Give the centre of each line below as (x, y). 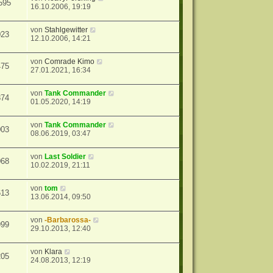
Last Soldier (66, 157)
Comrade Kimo (70, 62)
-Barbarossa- (68, 220)
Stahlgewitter (66, 30)
